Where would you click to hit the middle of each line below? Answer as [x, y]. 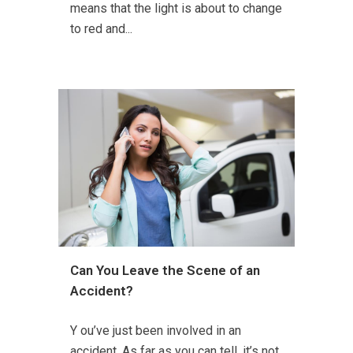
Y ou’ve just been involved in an [156, 330]
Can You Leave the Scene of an [165, 270]
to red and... [101, 28]
